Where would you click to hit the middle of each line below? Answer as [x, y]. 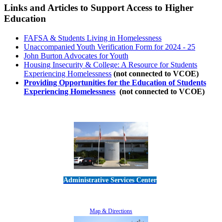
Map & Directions [111, 211]
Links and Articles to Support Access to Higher [99, 8]
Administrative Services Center [110, 180]
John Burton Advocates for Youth [76, 55]
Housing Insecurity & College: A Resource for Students [111, 64]
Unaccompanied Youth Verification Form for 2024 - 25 [110, 47]
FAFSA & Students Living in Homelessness [93, 38]
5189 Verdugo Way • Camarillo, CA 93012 [111, 190]
